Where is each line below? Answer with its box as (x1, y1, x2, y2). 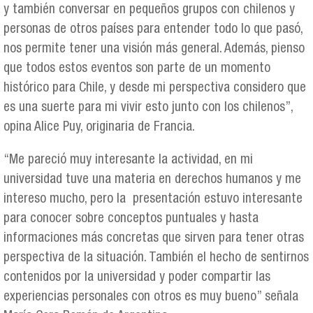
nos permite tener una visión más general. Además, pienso (3, 42, 305, 56)
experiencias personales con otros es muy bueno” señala (3, 290, 298, 304)
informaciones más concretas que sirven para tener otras (3, 231, 304, 245)
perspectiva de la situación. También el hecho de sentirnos (3, 251, 309, 265)
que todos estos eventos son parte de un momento (3, 61, 270, 75)
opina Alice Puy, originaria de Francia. (3, 120, 195, 134)
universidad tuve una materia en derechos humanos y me (3, 173, 301, 187)
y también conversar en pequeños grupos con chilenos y (3, 3, 295, 17)
